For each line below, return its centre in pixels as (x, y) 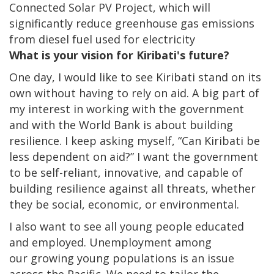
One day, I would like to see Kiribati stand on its (135, 77)
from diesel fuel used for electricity (102, 39)
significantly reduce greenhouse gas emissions (132, 24)
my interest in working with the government (127, 109)
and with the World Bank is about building (121, 125)
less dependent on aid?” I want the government (134, 157)
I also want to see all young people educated (127, 227)
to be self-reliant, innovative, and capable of (126, 173)
